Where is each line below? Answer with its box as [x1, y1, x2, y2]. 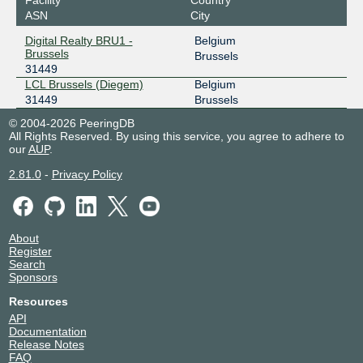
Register [8, 245, 52, 258]
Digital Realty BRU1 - [24, 33, 133, 47]
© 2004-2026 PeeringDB [8, 116, 135, 130]
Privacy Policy [51, 167, 122, 181]
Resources [8, 295, 68, 309]
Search [8, 258, 45, 271]
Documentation [8, 325, 87, 339]
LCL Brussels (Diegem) [24, 77, 143, 91]
